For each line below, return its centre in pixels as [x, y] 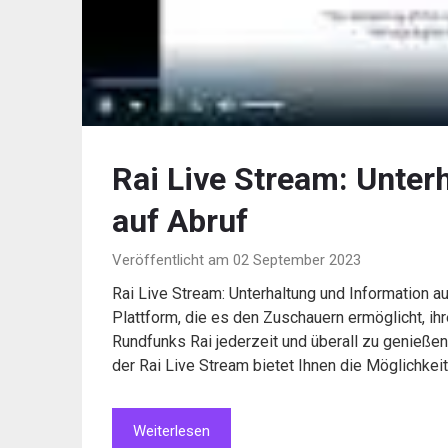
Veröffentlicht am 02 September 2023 [236, 259]
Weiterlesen [171, 430]
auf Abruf [180, 220]
